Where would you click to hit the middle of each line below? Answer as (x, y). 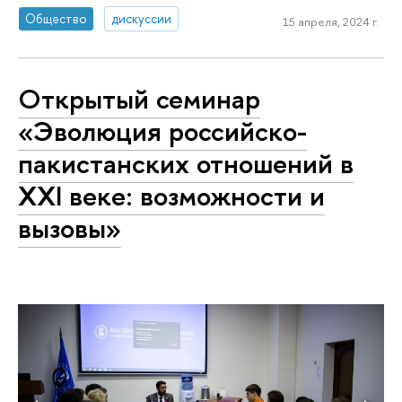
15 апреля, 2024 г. (330, 21)
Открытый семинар (139, 98)
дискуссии (142, 18)
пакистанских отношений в (186, 163)
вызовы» (70, 227)
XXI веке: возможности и (171, 195)
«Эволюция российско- (162, 131)
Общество (57, 18)
